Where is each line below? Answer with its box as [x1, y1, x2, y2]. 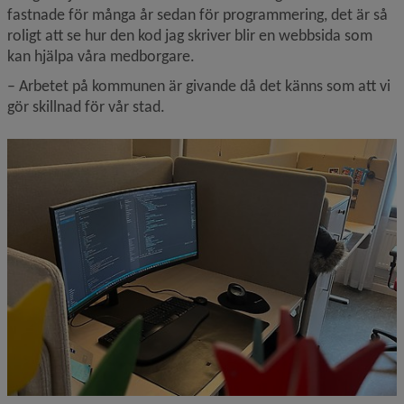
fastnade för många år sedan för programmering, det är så [7, 4, 388, 24]
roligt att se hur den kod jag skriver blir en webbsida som [7, 24, 372, 45]
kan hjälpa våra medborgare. [7, 45, 195, 66]
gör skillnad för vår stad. [7, 96, 165, 116]
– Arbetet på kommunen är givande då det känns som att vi [7, 75, 390, 96]
